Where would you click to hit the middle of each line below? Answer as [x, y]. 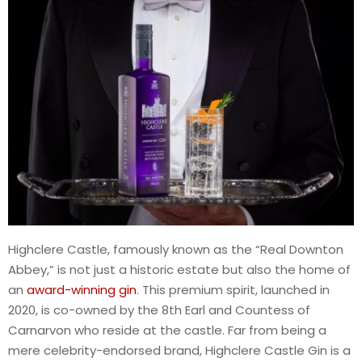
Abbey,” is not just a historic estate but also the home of [179, 269]
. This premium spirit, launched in [233, 289]
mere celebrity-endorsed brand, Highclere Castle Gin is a [179, 350]
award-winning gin [82, 289]
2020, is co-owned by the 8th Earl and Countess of [159, 309]
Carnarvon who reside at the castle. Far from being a [167, 330]
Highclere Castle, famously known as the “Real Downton [176, 249]
